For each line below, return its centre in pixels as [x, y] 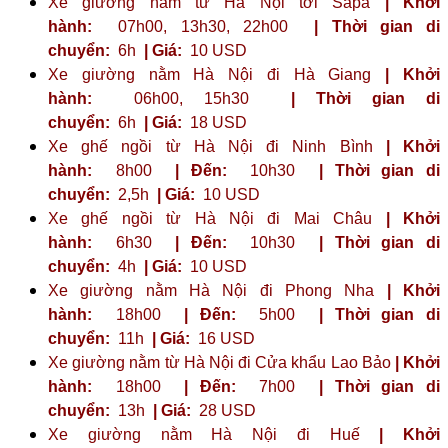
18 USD [216, 122]
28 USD [225, 410]
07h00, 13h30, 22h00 [197, 26]
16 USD [224, 338]
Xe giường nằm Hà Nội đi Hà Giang [217, 74]
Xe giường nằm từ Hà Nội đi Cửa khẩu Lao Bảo [221, 362]
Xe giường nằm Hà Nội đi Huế [214, 434]
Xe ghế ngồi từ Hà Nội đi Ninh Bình [217, 146]
